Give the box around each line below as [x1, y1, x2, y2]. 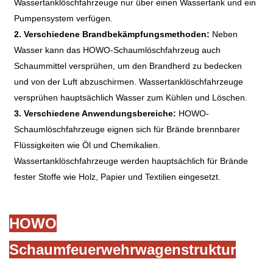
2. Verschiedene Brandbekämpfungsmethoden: [14, 29, 210, 40]
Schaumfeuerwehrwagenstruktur [9, 241, 236, 258]
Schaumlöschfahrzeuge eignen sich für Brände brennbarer [14, 124, 241, 135]
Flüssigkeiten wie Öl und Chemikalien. [14, 140, 161, 151]
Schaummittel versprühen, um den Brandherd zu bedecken [14, 61, 243, 71]
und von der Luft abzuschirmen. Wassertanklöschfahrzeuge [14, 77, 244, 87]
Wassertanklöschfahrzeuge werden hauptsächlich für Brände [14, 156, 249, 166]
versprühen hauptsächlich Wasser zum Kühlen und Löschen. [14, 93, 248, 103]
